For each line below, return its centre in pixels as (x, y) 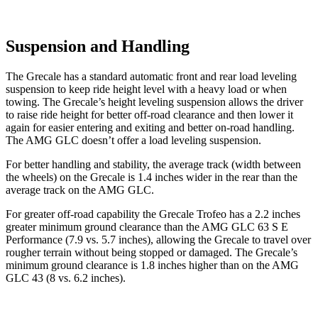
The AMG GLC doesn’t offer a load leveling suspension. (133, 140)
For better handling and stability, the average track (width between (153, 164)
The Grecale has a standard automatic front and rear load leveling (151, 76)
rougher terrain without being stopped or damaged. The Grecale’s (152, 252)
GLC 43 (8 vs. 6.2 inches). (66, 278)
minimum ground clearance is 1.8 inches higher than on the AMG (152, 265)
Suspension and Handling (98, 46)
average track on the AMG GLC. (80, 190)
